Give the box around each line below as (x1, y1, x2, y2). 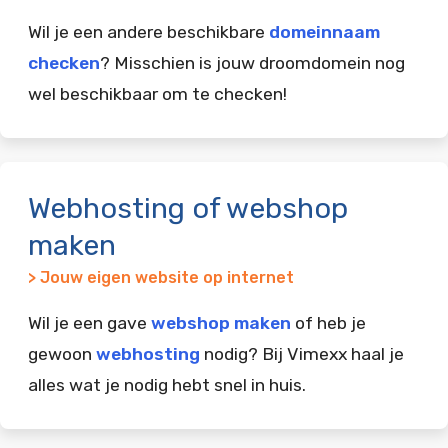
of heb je (291, 312, 366, 333)
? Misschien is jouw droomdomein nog (100, 52, 405, 73)
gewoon (28, 343, 96, 364)
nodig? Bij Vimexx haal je (200, 343, 404, 364)
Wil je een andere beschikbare (28, 21, 269, 42)
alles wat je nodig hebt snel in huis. (28, 374, 306, 395)
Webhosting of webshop (28, 190, 348, 225)
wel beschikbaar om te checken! (28, 83, 287, 104)
